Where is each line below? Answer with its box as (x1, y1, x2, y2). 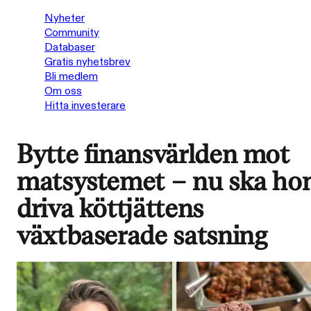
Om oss (44, 84, 82, 99)
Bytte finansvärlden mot (17, 138, 289, 171)
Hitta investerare (44, 99, 126, 113)
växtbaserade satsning (17, 219, 267, 253)
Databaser (44, 40, 95, 55)
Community (44, 26, 99, 40)
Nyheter (44, 11, 85, 26)
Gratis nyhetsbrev (44, 55, 131, 69)
